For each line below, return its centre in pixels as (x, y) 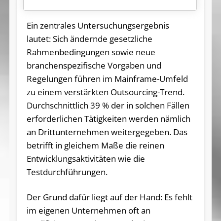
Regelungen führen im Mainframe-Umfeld (107, 78)
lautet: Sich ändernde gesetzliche (89, 38)
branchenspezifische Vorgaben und (94, 65)
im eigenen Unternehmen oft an (88, 210)
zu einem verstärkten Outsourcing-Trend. (105, 92)
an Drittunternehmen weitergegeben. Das (107, 132)
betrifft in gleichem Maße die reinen (95, 145)
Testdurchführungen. (67, 172)
